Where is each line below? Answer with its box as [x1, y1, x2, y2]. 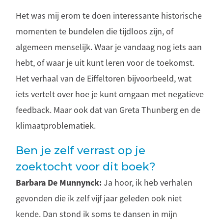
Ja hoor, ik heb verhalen [102, 177, 192, 188]
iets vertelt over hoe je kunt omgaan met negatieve [16, 88, 204, 100]
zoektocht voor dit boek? [16, 160, 156, 173]
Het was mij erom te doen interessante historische [16, 10, 202, 21]
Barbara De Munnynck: [16, 176, 102, 189]
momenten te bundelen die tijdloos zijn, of [16, 26, 173, 37]
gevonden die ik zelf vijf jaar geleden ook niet [16, 192, 182, 204]
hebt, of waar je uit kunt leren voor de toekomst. [16, 57, 194, 68]
